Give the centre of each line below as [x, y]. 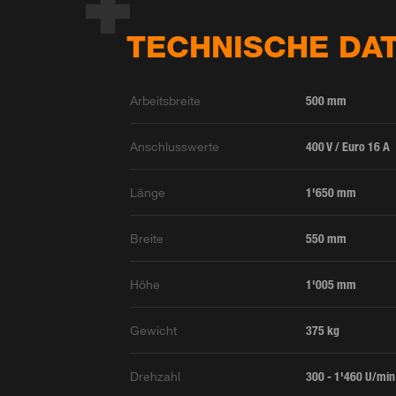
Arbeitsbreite [166, 101]
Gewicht [154, 331]
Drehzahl [156, 377]
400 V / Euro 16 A [348, 147]
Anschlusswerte [175, 147]
